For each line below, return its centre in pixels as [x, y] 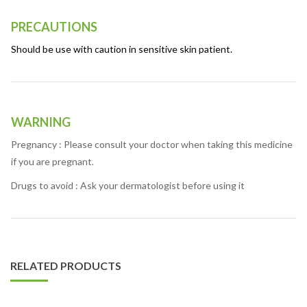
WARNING [41, 122]
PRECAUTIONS [54, 27]
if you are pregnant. [52, 162]
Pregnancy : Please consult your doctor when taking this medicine [152, 145]
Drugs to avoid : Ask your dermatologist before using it [128, 186]
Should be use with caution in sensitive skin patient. [122, 49]
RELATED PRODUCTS [66, 266]
